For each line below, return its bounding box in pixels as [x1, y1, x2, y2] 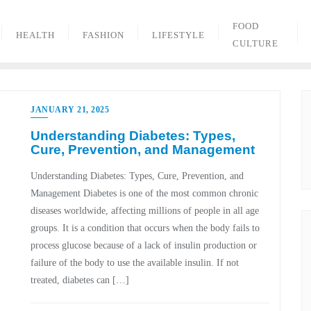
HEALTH [16, 29, 56, 40]
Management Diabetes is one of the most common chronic [31, 188, 258, 199]
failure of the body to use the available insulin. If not [31, 258, 239, 268]
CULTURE [233, 38, 279, 49]
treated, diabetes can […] [31, 275, 129, 285]
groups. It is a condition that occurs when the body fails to [31, 223, 260, 233]
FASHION [83, 29, 125, 40]
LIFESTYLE [152, 29, 205, 40]
